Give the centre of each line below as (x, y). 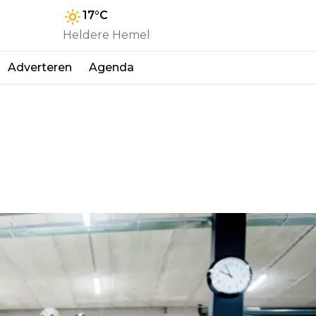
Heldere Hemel (107, 35)
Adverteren (40, 67)
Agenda (111, 67)
